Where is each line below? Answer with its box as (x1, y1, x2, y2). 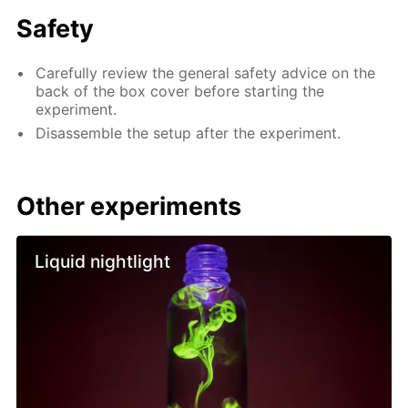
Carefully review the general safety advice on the (36, 63, 376, 82)
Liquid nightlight (35, 250, 171, 273)
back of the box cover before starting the (36, 81, 325, 100)
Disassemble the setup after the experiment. (36, 124, 342, 143)
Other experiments (16, 190, 242, 221)
